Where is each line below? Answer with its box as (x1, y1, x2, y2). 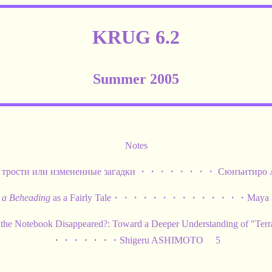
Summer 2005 (93, 70, 179, 87)
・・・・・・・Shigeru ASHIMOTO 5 (52, 234, 220, 245)
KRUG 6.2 (92, 26, 180, 49)
